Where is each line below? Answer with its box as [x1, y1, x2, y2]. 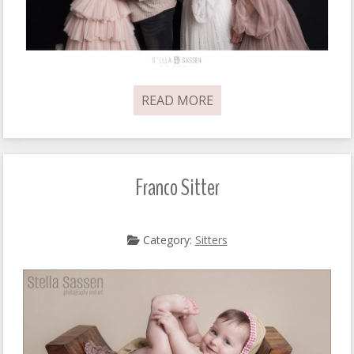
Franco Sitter [134, 171, 220, 205]
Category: [139, 232, 195, 248]
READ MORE [141, 92, 213, 110]
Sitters [194, 232, 228, 248]
